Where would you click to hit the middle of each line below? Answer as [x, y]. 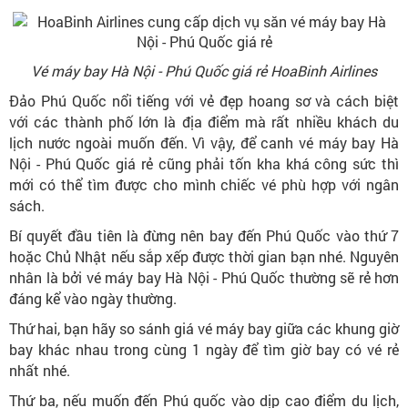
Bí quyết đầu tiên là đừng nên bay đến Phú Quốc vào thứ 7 [204, 235]
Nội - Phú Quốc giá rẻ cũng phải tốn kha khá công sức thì [204, 163]
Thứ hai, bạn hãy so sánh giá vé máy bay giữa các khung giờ [204, 328]
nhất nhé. [41, 370]
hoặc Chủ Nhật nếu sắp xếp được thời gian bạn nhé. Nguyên [204, 256]
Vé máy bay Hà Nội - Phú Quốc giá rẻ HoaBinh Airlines [204, 70]
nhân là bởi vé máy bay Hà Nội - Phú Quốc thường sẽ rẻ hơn [204, 277]
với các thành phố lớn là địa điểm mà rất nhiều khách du [204, 121]
